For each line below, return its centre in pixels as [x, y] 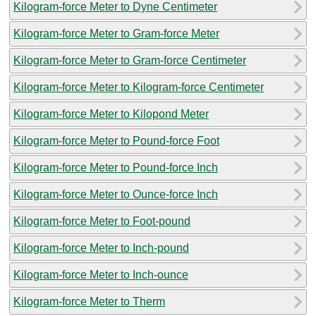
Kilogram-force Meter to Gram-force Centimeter [130, 60]
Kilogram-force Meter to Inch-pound [101, 248]
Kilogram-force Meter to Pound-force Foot [116, 140]
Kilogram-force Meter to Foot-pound [102, 221]
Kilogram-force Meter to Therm [89, 301]
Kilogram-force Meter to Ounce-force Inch [116, 194]
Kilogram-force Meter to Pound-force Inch [116, 167]
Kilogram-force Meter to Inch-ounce [101, 274]
